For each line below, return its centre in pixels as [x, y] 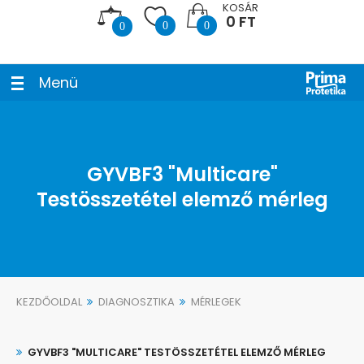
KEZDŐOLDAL [49, 302]
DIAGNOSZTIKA [136, 302]
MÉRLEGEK [216, 302]
